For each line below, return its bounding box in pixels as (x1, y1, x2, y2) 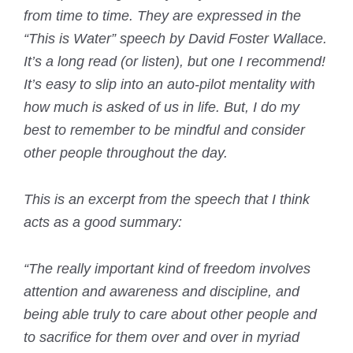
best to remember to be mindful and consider (24, 122, 305, 139)
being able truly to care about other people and (24, 307, 317, 323)
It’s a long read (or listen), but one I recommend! (24, 54, 325, 70)
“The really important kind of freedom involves (24, 261, 310, 277)
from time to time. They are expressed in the (24, 8, 301, 24)
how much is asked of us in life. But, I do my (24, 99, 299, 116)
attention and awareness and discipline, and (24, 284, 299, 300)
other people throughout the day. (24, 145, 228, 162)
